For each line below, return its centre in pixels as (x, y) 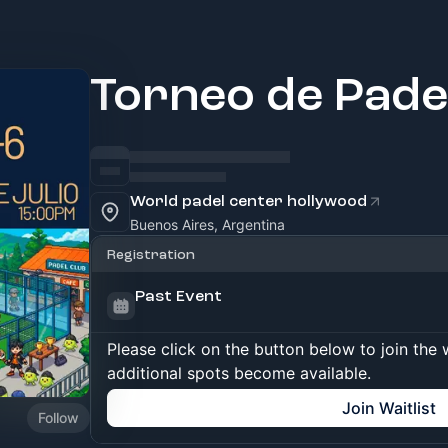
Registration (151, 254)
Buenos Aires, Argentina (207, 224)
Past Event (178, 296)
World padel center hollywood (248, 201)
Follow (58, 417)
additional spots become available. (239, 373)
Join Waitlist (389, 408)
